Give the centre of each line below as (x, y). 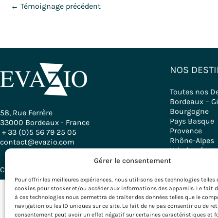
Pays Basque (192, 121)
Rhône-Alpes (192, 141)
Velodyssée (188, 150)
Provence (186, 131)
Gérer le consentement (133, 161)
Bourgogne (189, 111)
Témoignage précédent (60, 6)
